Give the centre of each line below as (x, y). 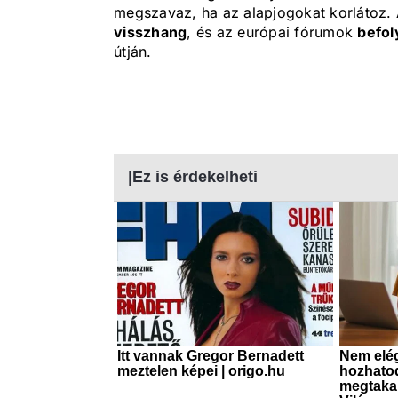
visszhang (151, 32)
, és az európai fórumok (272, 32)
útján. (133, 52)
